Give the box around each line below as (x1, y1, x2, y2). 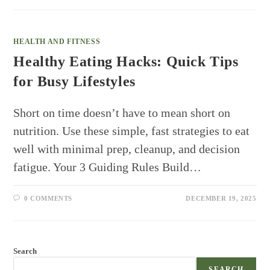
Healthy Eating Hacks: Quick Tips (13, 54, 239, 70)
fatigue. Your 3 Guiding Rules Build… (13, 160, 202, 174)
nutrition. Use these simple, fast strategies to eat (13, 124, 250, 138)
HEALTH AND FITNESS (13, 37, 101, 46)
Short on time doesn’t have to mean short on (13, 106, 231, 120)
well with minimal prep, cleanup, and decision (13, 142, 240, 156)
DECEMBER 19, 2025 (186, 195, 257, 202)
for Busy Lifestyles (13, 74, 136, 90)
